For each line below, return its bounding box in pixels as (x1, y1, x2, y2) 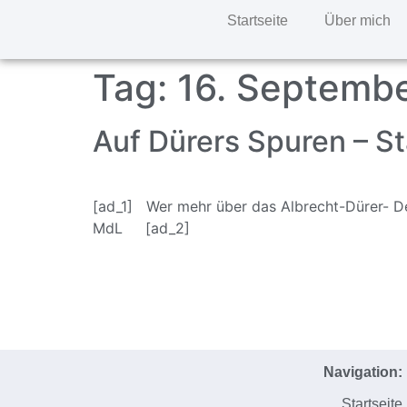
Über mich (323, 13, 391, 28)
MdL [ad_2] (93, 219, 190, 237)
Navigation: (323, 363, 403, 380)
